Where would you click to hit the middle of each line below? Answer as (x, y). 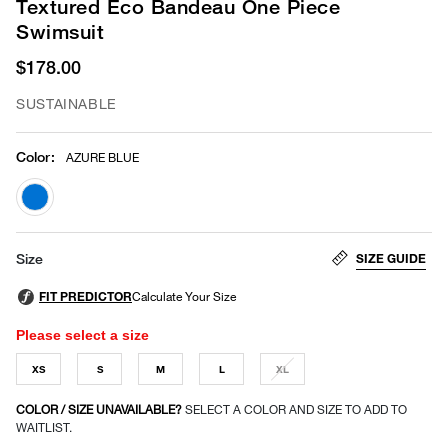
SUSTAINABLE (67, 103)
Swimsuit (60, 31)
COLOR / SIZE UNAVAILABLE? (100, 409)
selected (64, 228)
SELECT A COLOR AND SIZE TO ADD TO (296, 409)
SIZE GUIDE (391, 258)
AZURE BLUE (102, 157)
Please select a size (82, 334)
